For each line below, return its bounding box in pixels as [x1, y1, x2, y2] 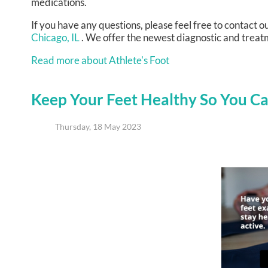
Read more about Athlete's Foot [31, 54, 169, 67]
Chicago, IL [31, 31, 80, 44]
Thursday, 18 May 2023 [55, 121, 141, 132]
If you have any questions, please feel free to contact [31, 19, 259, 32]
